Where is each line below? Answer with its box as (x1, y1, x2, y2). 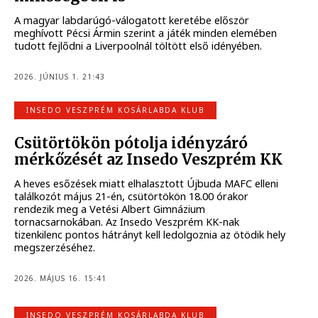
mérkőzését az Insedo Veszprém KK (14, 150, 283, 169)
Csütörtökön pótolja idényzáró (14, 133, 248, 153)
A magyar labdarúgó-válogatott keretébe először (14, 13, 250, 28)
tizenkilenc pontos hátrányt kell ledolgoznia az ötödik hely (14, 228, 286, 242)
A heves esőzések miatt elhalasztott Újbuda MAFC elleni (14, 177, 279, 191)
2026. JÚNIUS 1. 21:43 (14, 71, 106, 82)
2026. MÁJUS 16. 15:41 (14, 273, 107, 283)
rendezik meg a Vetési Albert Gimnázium (14, 202, 206, 216)
